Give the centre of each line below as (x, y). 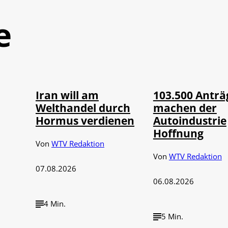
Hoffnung (178, 133)
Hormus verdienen (85, 121)
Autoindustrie (190, 121)
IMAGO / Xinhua (102, 62)
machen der (185, 108)
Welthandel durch (83, 108)
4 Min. (54, 204)
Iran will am (67, 95)
